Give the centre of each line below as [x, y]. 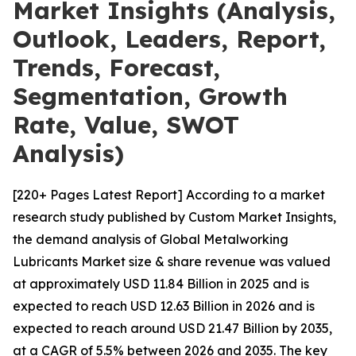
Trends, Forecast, [116, 68]
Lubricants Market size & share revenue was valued [172, 261]
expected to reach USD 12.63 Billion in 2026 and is [164, 306]
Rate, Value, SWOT [126, 125]
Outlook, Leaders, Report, [169, 39]
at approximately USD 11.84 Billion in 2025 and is [161, 284]
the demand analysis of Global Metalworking [151, 239]
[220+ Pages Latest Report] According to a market [169, 195]
